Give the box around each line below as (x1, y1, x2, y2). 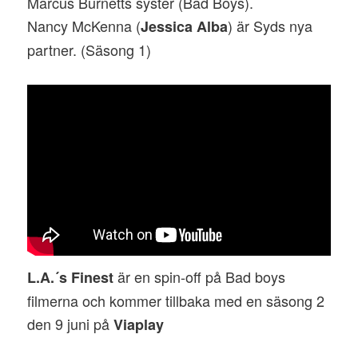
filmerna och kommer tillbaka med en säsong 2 (27, 290, 325, 312)
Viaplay (113, 314, 165, 336)
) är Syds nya (228, 14, 313, 36)
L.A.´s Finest (27, 267, 114, 288)
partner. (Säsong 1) (27, 38, 152, 60)
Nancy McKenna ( (27, 14, 141, 36)
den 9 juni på (27, 313, 114, 335)
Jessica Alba (141, 15, 229, 37)
